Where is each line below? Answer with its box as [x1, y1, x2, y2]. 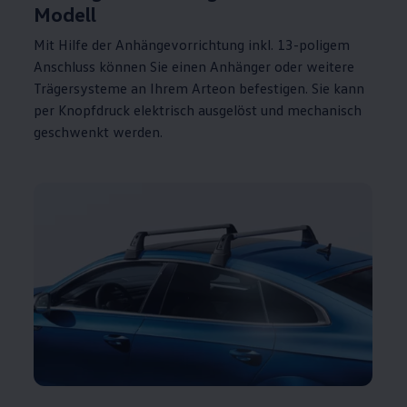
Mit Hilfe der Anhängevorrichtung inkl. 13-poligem [34, 35, 351, 54]
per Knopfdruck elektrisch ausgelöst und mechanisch [34, 100, 362, 119]
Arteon [192, 78, 236, 97]
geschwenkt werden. [34, 122, 164, 141]
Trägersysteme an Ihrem [34, 78, 189, 97]
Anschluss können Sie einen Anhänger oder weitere [34, 56, 355, 75]
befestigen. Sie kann [235, 78, 365, 97]
